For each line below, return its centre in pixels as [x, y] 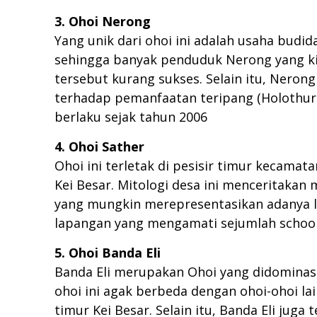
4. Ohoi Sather [99, 147]
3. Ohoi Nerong [103, 22]
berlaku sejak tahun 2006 [131, 117]
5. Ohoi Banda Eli [108, 253]
